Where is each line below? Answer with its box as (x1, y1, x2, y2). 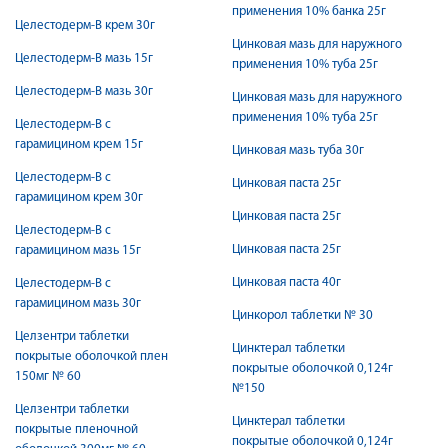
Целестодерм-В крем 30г (15, 19, 155, 32)
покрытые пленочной (15, 423, 138, 436)
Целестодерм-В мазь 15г (15, 52, 153, 65)
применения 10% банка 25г (232, 5, 386, 18)
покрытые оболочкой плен (15, 350, 168, 363)
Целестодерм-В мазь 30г (15, 85, 153, 98)
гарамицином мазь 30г (15, 297, 141, 310)
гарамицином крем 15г (15, 138, 143, 151)
